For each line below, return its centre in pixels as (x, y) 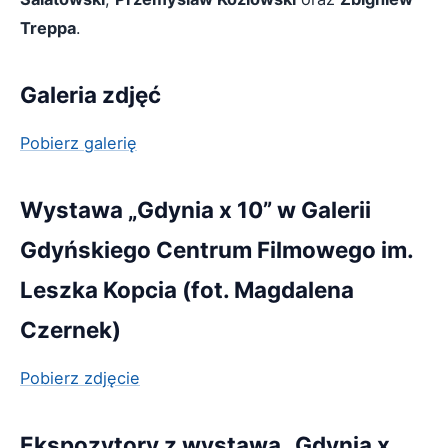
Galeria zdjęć (90, 94)
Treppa (48, 27)
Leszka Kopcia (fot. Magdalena (187, 289)
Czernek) (70, 329)
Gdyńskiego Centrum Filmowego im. (216, 249)
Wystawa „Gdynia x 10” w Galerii (195, 209)
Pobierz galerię (78, 142)
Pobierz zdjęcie (80, 377)
